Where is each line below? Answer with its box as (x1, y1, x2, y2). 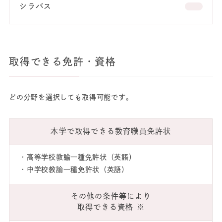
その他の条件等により (70, 192, 151, 200)
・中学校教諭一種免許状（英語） (19, 166, 129, 173)
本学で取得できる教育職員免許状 (51, 127, 171, 135)
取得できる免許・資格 (9, 56, 116, 67)
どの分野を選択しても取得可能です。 (9, 94, 133, 101)
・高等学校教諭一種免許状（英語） (19, 154, 136, 161)
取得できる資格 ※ (77, 203, 145, 211)
